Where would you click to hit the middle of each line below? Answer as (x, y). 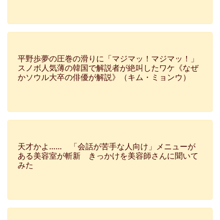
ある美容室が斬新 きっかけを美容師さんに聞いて (108, 156)
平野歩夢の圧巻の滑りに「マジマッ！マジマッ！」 (108, 58)
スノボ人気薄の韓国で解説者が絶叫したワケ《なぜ (108, 68)
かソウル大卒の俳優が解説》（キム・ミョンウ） (104, 77)
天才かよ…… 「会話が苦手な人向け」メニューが (107, 146)
